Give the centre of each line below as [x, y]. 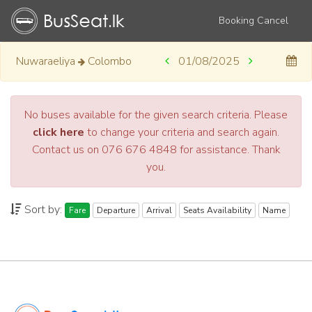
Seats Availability [217, 211]
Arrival [159, 211]
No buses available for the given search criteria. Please [156, 115]
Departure [116, 211]
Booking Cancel [253, 21]
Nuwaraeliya [45, 61]
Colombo [109, 61]
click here [58, 132]
